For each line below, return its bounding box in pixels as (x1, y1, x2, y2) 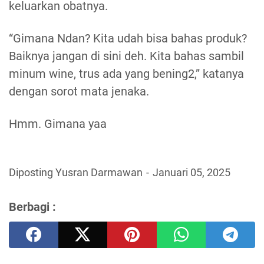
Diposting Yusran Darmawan (9, 167, 145, 179)
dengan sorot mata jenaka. (9, 84, 149, 99)
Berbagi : (9, 200, 56, 214)
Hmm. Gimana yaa (9, 117, 107, 131)
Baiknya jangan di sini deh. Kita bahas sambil (9, 49, 244, 64)
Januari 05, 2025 (153, 167, 230, 179)
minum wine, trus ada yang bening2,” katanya (9, 67, 244, 81)
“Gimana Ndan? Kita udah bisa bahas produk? (9, 31, 247, 46)
